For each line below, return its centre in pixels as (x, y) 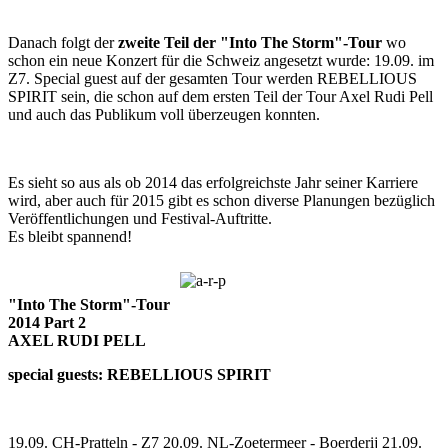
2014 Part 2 (47, 322)
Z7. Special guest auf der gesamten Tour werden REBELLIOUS (212, 78)
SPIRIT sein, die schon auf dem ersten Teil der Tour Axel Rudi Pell (220, 96)
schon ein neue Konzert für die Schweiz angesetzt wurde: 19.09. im (221, 60)
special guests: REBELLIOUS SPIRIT (139, 374)
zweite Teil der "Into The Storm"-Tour (250, 42)
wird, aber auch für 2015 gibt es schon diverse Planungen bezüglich (221, 200)
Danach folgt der (63, 42)
